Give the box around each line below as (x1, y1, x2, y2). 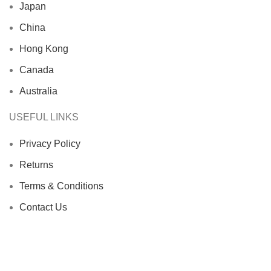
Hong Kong (19, 44, 68, 54)
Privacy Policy (19, 139, 80, 149)
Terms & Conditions (19, 181, 103, 192)
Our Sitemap (19, 244, 73, 255)
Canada (19, 65, 54, 76)
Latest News (19, 223, 73, 234)
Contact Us (19, 202, 67, 213)
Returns (19, 160, 53, 171)
